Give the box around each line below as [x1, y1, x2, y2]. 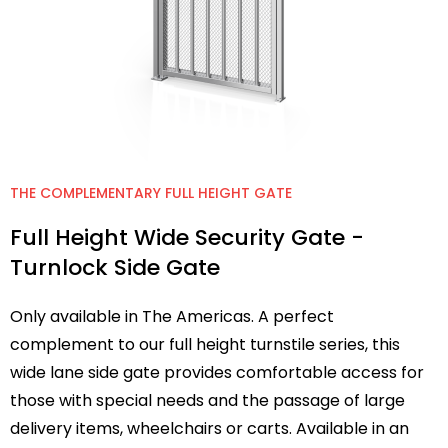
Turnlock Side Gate [10, 252, 220, 283]
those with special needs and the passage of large [10, 389, 405, 412]
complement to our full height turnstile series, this [10, 333, 400, 356]
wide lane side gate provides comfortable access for [10, 361, 424, 384]
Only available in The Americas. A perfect [10, 305, 334, 328]
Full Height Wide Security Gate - [10, 222, 364, 253]
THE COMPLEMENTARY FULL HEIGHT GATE [10, 183, 292, 203]
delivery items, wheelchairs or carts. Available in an [10, 417, 409, 440]
